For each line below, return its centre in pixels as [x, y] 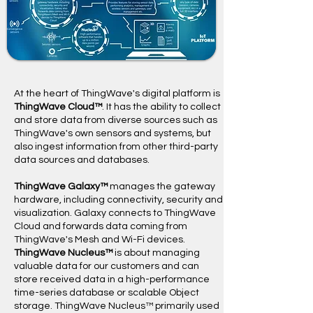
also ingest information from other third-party [116, 147]
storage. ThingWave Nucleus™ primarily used [117, 306]
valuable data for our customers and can [107, 266]
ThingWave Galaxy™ [61, 187]
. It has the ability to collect [161, 107]
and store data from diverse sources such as [116, 120]
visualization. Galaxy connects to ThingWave [115, 213]
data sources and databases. [83, 160]
